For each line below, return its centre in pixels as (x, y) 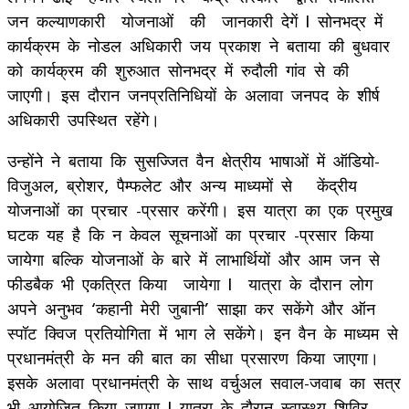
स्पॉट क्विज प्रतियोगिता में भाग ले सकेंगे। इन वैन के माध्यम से (203, 333)
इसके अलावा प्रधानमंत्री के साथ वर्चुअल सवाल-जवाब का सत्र (204, 382)
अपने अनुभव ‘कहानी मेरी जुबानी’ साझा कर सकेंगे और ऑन (191, 308)
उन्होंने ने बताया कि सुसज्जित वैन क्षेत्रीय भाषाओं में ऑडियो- (194, 160)
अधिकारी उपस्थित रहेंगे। (84, 119)
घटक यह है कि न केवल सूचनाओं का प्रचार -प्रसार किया (190, 234)
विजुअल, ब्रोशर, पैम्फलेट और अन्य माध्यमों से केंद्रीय (182, 185)
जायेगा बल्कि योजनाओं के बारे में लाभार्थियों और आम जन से (194, 259)
